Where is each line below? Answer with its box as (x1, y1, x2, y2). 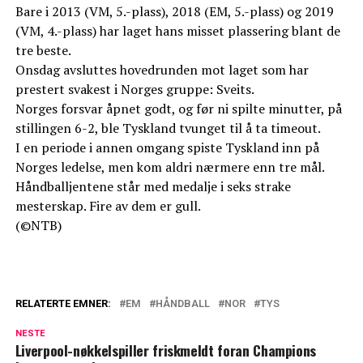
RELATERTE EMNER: (15, 297, 111, 310)
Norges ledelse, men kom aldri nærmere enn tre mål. (15, 158, 325, 177)
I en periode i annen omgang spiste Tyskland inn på (15, 139, 319, 157)
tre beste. (15, 41, 71, 60)
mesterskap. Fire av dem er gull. (15, 197, 201, 216)
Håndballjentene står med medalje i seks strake (15, 177, 291, 196)
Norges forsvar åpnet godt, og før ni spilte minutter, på (15, 100, 342, 118)
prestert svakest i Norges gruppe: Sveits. (15, 80, 254, 99)
